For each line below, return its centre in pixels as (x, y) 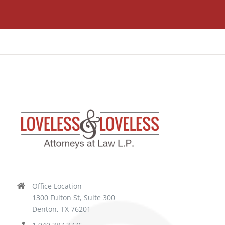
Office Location (57, 186)
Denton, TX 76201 (61, 209)
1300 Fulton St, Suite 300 (73, 197)
